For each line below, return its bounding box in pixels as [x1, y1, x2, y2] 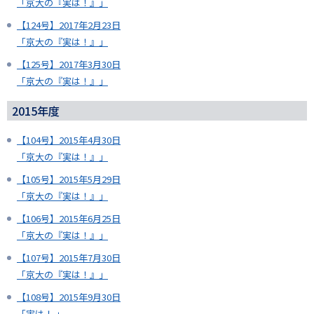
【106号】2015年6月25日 [17, 212, 121, 226]
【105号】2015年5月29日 [17, 172, 121, 186]
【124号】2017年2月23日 [17, 18, 121, 32]
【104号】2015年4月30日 [17, 133, 121, 147]
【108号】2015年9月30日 [17, 290, 121, 304]
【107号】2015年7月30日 [17, 251, 121, 265]
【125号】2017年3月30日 [17, 57, 121, 71]
